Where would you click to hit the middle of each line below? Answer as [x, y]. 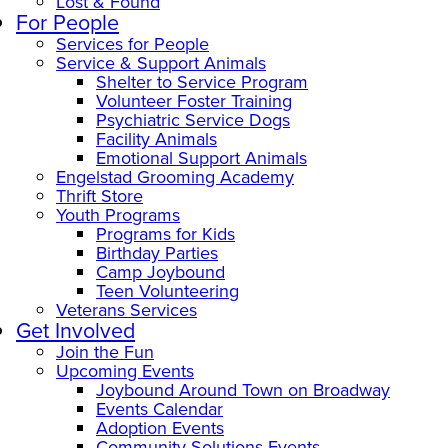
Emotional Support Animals [201, 157]
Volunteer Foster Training [194, 100]
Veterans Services [126, 309]
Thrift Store [99, 195]
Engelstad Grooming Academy [175, 176]
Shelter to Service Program [202, 81]
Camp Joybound [160, 271]
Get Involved [75, 330]
